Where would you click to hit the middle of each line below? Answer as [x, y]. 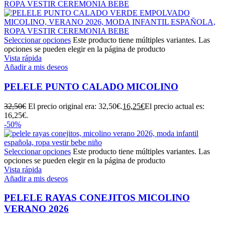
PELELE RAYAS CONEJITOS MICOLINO [97, 198]
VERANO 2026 [36, 209]
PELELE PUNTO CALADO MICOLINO [91, 86]
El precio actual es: [175, 106]
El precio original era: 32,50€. [75, 106]
